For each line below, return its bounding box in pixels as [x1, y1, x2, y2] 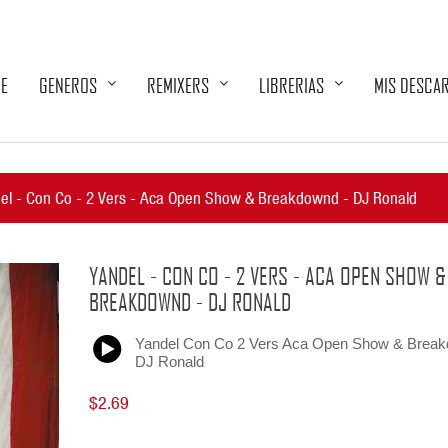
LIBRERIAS [259, 73, 324, 97]
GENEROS [39, 73, 97, 97]
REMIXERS [147, 73, 209, 97]
